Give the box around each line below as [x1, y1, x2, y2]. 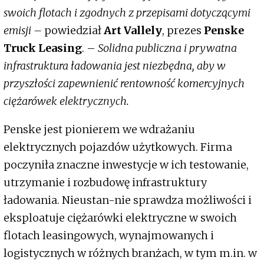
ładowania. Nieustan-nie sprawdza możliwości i [4, 193, 252, 207]
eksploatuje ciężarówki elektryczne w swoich [4, 211, 237, 225]
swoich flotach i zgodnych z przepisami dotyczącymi [4, 6, 250, 20]
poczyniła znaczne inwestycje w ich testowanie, [4, 158, 249, 172]
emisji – [4, 24, 42, 38]
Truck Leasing [4, 41, 82, 55]
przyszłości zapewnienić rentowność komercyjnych [4, 77, 245, 91]
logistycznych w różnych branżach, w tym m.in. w [4, 246, 257, 260]
